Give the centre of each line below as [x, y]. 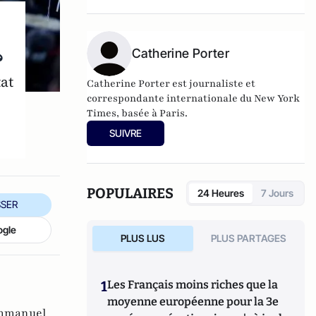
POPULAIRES [130, 193]
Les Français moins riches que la [193, 284]
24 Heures [221, 193]
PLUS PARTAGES [249, 238]
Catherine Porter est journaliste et [171, 83]
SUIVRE [126, 133]
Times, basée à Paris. [138, 113]
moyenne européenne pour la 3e [193, 301]
